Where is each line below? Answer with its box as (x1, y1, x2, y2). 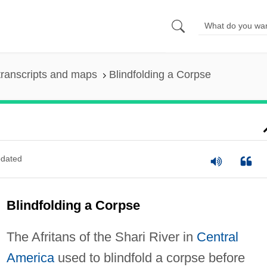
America (6, 250, 54, 265)
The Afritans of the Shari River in (6, 229, 197, 244)
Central (196, 229, 238, 244)
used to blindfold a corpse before (54, 250, 245, 265)
